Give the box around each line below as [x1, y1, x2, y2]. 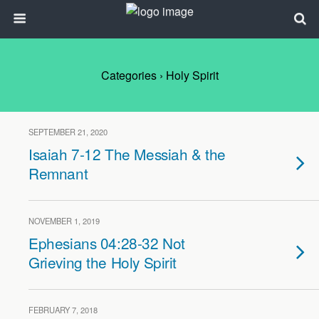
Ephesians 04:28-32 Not [28, 232, 185, 253]
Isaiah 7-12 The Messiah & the [28, 143, 226, 164]
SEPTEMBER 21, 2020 [28, 126, 108, 137]
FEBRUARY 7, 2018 [28, 304, 98, 315]
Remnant [28, 162, 88, 184]
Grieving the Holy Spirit [28, 251, 177, 273]
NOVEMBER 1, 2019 [28, 215, 100, 226]
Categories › [100, 67, 163, 83]
